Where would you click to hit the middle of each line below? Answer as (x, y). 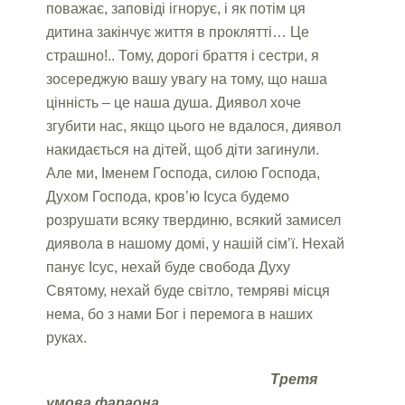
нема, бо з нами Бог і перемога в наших (180, 314)
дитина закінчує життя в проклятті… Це (178, 32)
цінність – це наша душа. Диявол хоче (174, 102)
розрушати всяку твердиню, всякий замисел (194, 220)
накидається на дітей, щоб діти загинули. (183, 149)
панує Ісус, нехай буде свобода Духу (169, 267)
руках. (67, 337)
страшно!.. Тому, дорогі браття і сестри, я (183, 55)
